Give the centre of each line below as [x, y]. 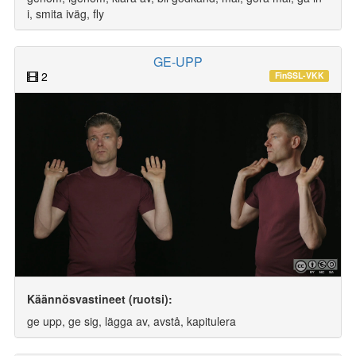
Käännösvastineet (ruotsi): [100, 298]
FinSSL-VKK [299, 75]
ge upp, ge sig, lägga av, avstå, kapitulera [132, 321]
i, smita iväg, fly [66, 14]
